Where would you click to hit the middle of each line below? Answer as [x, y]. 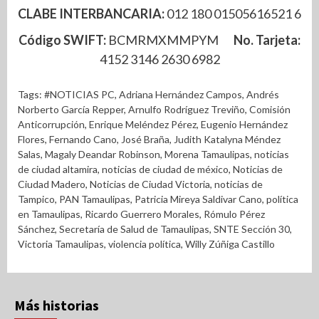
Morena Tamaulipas [207, 154]
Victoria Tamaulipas [61, 244]
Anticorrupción [51, 124]
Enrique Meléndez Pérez [143, 124]
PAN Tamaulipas [95, 199]
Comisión [270, 109]
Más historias [57, 305]
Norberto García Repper [71, 109]
